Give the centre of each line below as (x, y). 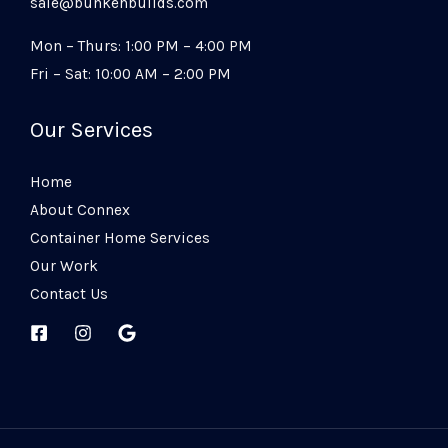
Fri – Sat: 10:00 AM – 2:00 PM (130, 74)
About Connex (80, 209)
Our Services (91, 129)
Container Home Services (120, 237)
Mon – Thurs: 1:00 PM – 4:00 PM (141, 46)
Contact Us (69, 293)
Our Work (64, 265)
